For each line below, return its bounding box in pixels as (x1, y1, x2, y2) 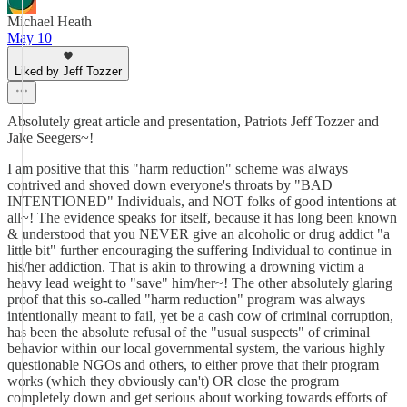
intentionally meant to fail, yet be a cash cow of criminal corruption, (7, 308, 393, 323)
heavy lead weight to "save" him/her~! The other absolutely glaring (7, 275, 392, 291)
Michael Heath (7, 14, 92, 29)
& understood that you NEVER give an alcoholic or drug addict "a (7, 226, 390, 242)
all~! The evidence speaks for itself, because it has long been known (7, 210, 397, 225)
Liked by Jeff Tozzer (15, 65, 122, 78)
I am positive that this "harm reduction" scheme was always (7, 161, 348, 176)
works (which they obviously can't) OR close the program (7, 373, 339, 389)
